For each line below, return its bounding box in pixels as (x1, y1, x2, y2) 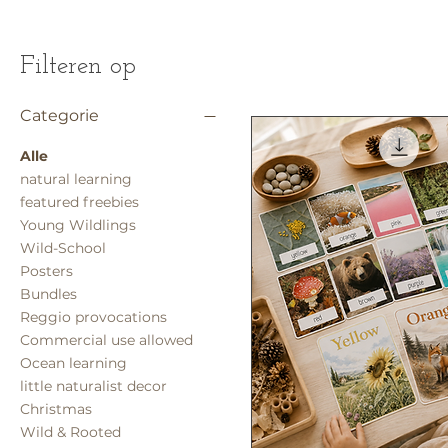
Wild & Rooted (20, 422, 121, 441)
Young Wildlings (20, 215, 136, 234)
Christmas (20, 399, 92, 418)
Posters (20, 261, 73, 280)
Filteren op (20, 52, 136, 80)
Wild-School (20, 238, 106, 257)
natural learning (20, 169, 132, 188)
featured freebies (20, 192, 139, 211)
